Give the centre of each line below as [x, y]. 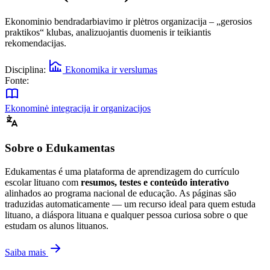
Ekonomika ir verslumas [110, 69]
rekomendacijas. [36, 43]
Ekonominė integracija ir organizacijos [78, 108]
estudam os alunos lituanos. [57, 226]
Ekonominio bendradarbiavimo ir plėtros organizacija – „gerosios [128, 21]
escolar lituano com [43, 183]
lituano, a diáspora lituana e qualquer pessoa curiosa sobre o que [126, 215]
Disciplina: [25, 69]
